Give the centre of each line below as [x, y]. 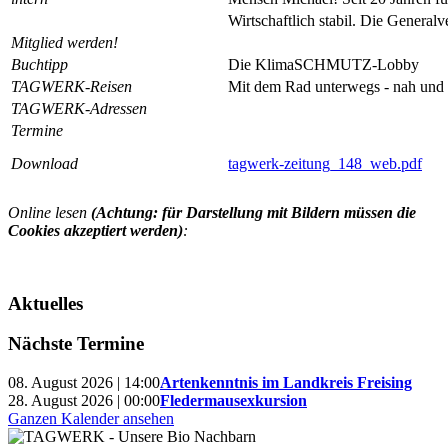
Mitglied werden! [64, 42]
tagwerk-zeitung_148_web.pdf [325, 163]
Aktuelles [45, 303]
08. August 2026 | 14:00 [84, 382]
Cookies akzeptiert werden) [95, 230]
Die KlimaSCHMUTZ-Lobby [323, 64]
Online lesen [49, 212]
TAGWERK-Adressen [79, 108]
